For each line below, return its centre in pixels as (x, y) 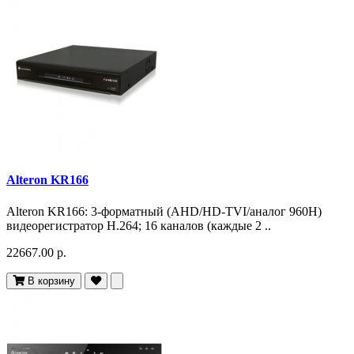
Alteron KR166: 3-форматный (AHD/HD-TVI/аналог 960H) (164, 211)
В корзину (51, 281)
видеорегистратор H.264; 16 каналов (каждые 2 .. (139, 225)
